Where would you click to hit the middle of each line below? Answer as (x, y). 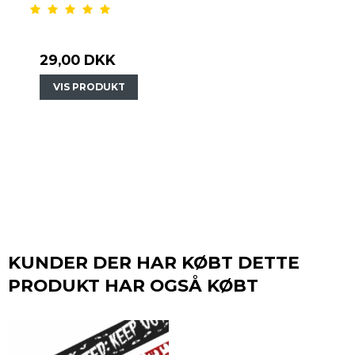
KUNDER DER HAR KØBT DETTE (154, 263)
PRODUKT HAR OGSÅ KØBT (133, 286)
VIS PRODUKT (89, 87)
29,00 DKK (78, 60)
